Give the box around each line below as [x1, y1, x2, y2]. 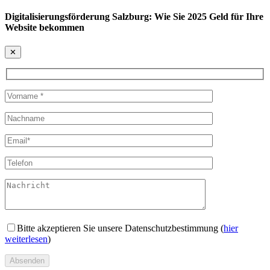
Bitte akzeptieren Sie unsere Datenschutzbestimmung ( [17, 222, 224, 233]
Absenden [10, 256, 45, 265]
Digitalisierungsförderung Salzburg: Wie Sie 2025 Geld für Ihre [5, 11, 263, 22]
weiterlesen [5, 233, 48, 244]
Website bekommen [5, 22, 84, 33]
